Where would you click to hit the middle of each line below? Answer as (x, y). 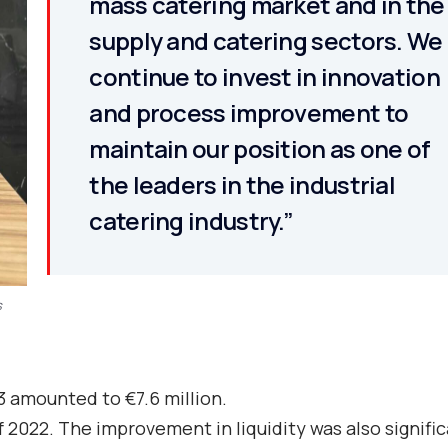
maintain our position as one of (260, 148)
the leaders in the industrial (242, 184)
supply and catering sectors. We (266, 40)
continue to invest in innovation (264, 76)
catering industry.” (191, 220)
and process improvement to (249, 112)
